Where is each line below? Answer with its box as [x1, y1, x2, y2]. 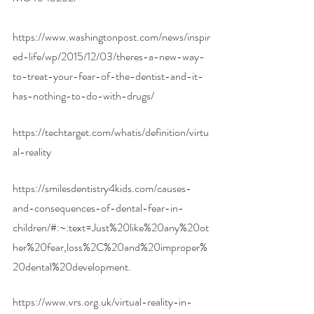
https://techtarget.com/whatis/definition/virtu [13, 123, 209, 140]
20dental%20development [13, 258, 128, 275]
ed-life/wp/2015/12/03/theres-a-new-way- [13, 48, 205, 64]
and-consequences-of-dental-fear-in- [13, 199, 184, 216]
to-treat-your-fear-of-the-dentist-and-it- [13, 67, 203, 84]
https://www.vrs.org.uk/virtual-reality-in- [13, 293, 192, 310]
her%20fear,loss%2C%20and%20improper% [13, 238, 207, 255]
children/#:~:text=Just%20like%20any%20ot [13, 219, 209, 235]
